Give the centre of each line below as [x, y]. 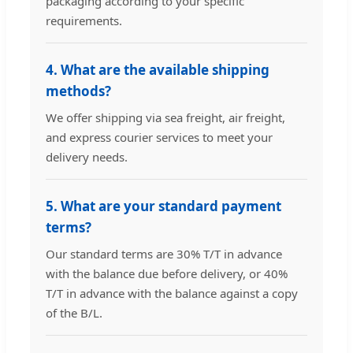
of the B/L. [74, 313]
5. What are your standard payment [163, 206]
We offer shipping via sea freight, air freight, [165, 118]
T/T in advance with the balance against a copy [172, 294]
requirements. [84, 21]
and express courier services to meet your [159, 137]
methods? [78, 91]
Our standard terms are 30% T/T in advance [164, 254]
